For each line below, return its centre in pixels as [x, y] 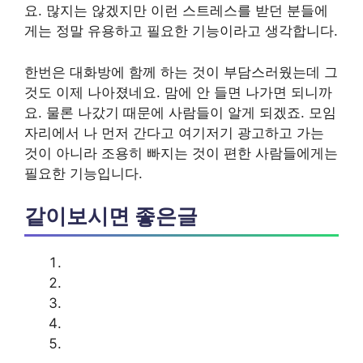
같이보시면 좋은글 [111, 216]
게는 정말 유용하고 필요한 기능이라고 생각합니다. [181, 31]
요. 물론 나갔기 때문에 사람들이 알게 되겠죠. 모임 [180, 112]
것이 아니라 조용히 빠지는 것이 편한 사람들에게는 [181, 153]
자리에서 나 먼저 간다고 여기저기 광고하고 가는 [174, 132]
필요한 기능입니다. [83, 173]
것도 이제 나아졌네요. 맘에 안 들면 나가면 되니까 [178, 92]
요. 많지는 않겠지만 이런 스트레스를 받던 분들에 [176, 11]
